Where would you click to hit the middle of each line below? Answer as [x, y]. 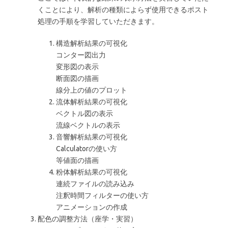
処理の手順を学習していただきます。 [98, 21]
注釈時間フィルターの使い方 [102, 195]
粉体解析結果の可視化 [92, 172]
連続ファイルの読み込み [95, 184]
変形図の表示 [77, 67]
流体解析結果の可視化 [92, 102]
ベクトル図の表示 [84, 113]
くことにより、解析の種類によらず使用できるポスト [123, 10]
